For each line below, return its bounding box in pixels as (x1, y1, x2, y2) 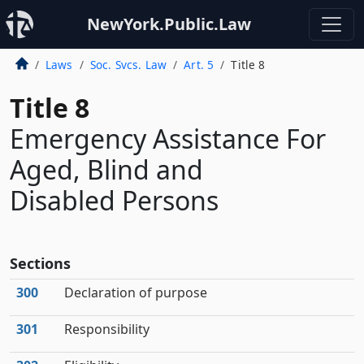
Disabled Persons (10, 183, 219, 218)
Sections (10, 253, 71, 273)
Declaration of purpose (64, 284, 207, 301)
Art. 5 (184, 57, 214, 72)
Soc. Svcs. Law (89, 57, 167, 72)
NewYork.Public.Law (87, 13, 251, 35)
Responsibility (64, 320, 149, 338)
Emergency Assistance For (10, 121, 326, 156)
